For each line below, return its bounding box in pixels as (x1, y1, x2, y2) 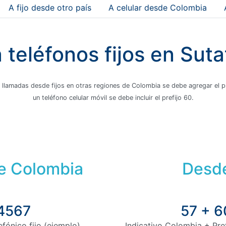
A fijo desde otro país (9, 3, 91, 13)
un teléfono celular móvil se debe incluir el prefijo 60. (32, 94, 194, 101)
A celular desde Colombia (108, 3, 207, 13)
